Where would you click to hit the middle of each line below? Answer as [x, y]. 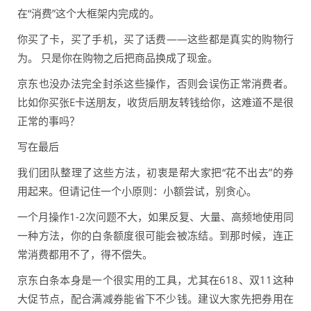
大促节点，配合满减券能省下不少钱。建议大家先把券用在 [155, 299]
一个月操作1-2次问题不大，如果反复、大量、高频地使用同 [155, 217]
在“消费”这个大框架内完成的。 [89, 14]
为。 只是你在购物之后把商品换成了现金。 [118, 58]
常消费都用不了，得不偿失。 [85, 254]
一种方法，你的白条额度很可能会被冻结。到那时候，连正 [155, 236]
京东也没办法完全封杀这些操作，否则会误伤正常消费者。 [155, 84]
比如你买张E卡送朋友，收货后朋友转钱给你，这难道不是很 [155, 102]
